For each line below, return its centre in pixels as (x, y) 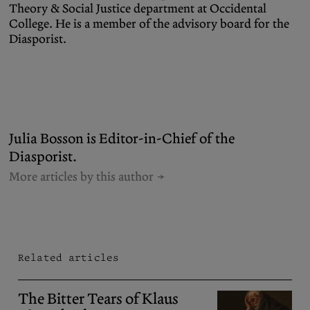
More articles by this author (83, 176)
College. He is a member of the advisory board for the (149, 23)
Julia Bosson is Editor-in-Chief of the (122, 138)
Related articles (69, 257)
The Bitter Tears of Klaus (98, 298)
